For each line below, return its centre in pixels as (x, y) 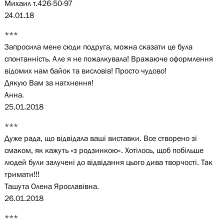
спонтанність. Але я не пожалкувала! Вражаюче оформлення (108, 58)
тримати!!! (22, 174)
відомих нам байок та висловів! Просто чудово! (85, 70)
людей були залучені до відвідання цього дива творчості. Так (108, 162)
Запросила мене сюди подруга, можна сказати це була (98, 46)
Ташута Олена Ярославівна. (51, 186)
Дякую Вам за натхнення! (49, 82)
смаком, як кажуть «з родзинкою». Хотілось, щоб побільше (104, 150)
